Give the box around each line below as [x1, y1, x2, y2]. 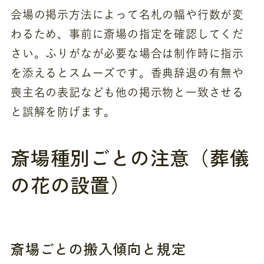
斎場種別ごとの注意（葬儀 [10, 143, 250, 171]
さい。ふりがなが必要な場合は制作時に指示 [10, 48, 245, 60]
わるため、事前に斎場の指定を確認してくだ [10, 28, 245, 40]
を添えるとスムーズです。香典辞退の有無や [10, 67, 245, 79]
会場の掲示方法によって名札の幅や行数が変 [10, 9, 245, 21]
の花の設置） [10, 170, 130, 198]
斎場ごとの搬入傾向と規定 [10, 239, 186, 259]
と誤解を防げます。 [10, 106, 116, 118]
